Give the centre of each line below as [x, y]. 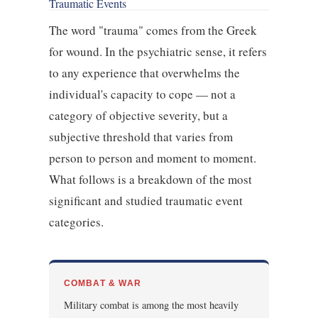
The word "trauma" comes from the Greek [153, 30]
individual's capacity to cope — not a [142, 94]
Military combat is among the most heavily [151, 305]
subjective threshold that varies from [141, 136]
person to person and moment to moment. [152, 158]
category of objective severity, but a [138, 115]
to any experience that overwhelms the [144, 72]
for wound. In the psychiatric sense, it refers [158, 51]
